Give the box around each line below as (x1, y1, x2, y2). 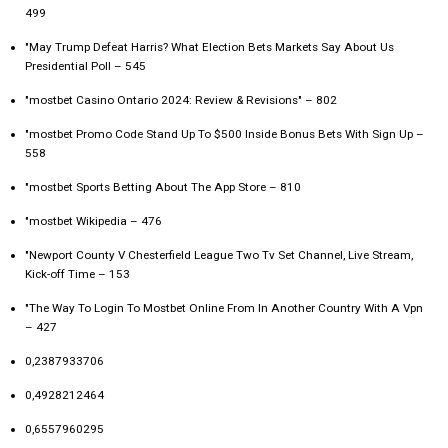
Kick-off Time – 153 (25, 267, 130, 282)
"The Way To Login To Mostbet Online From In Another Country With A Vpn (25, 301, 423, 316)
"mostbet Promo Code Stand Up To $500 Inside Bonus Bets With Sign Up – (25, 127, 424, 142)
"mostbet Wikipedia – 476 (25, 214, 162, 229)
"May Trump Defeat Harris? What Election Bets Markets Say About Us (25, 40, 394, 55)
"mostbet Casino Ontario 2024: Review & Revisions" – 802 (25, 93, 337, 108)
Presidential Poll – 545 (25, 59, 146, 74)
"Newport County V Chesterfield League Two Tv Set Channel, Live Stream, (25, 248, 413, 263)
